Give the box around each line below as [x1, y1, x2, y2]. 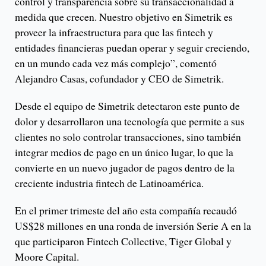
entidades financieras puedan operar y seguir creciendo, [15, 40, 249, 55]
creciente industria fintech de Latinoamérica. [15, 176, 204, 191]
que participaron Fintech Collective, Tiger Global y [15, 234, 232, 249]
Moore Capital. [15, 249, 79, 264]
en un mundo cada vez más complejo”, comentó [15, 56, 217, 71]
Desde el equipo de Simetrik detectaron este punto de [15, 99, 240, 113]
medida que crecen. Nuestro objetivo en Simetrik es [15, 9, 233, 24]
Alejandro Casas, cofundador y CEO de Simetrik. [15, 71, 224, 86]
